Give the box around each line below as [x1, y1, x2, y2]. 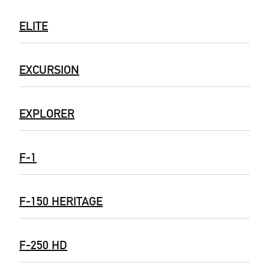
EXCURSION [19, 62, 79, 77]
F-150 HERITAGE [19, 193, 103, 208]
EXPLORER [19, 106, 74, 121]
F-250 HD [19, 237, 67, 252]
